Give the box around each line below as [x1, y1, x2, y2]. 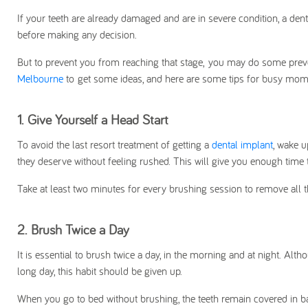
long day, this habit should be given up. [17, 264, 182, 278]
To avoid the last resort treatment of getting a [17, 137, 212, 152]
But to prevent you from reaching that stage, [17, 55, 208, 69]
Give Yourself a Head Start [27, 111, 168, 129]
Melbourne [17, 71, 63, 86]
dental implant [212, 137, 273, 152]
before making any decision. [17, 27, 137, 42]
